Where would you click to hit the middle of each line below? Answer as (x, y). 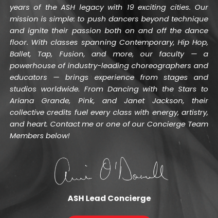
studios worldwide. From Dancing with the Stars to (109, 89)
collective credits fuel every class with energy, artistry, (109, 112)
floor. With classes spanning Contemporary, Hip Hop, (109, 42)
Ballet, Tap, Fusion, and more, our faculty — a (109, 54)
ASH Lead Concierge (109, 198)
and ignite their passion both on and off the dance (109, 30)
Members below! (40, 136)
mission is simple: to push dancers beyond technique (109, 19)
